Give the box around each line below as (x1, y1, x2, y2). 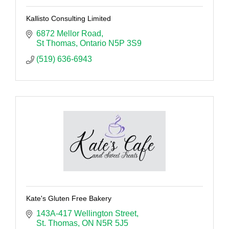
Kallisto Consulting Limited (26, 14, 111, 22)
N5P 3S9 (108, 38, 142, 48)
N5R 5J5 (96, 218, 128, 227)
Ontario (80, 38, 106, 48)
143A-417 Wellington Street (36, 209, 136, 218)
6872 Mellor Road (36, 29, 101, 38)
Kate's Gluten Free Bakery (26, 194, 111, 202)
